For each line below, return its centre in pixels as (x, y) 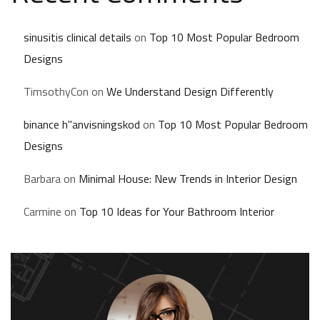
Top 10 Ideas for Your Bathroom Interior (177, 212)
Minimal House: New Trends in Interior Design (188, 179)
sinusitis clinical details (77, 37)
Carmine (42, 212)
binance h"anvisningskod (82, 125)
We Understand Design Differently (190, 92)
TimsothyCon (56, 92)
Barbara (42, 179)
